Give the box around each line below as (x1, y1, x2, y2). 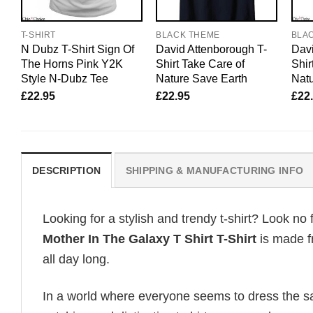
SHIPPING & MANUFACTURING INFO (125, 165, 304, 177)
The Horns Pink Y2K (20, 57, 123, 71)
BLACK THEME (156, 30, 220, 41)
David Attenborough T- (156, 43, 268, 56)
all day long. (43, 252, 110, 267)
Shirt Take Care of (156, 57, 245, 71)
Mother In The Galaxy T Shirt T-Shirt (43, 232, 256, 247)
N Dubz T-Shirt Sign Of (20, 43, 134, 56)
